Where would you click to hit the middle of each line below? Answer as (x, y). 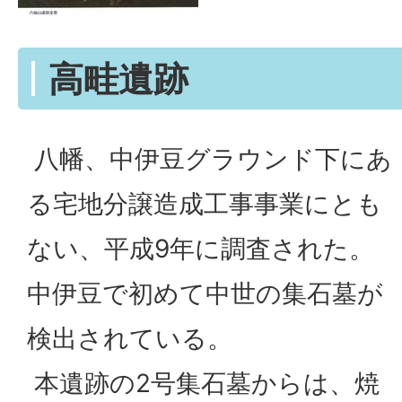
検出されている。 (130, 339)
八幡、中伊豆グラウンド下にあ (210, 159)
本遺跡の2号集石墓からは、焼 (203, 384)
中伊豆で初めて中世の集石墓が (205, 294)
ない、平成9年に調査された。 (201, 249)
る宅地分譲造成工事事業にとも (205, 204)
